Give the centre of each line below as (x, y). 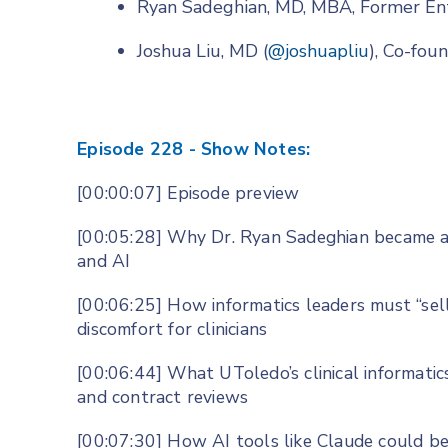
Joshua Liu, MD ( (203, 51)
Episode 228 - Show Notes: (194, 149)
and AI (104, 261)
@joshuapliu (319, 51)
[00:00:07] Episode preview (188, 193)
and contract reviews (163, 397)
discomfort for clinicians (172, 329)
